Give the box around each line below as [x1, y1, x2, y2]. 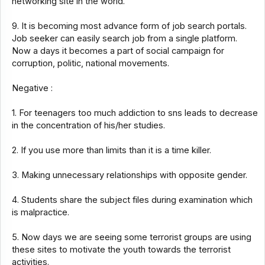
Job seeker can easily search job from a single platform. [11, 33, 237, 44]
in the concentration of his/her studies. [11, 120, 165, 131]
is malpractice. [11, 207, 69, 218]
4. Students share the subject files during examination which [11, 195, 253, 206]
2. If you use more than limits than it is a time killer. [11, 145, 211, 156]
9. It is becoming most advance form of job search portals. [11, 21, 247, 32]
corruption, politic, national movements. [11, 58, 169, 69]
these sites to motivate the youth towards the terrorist [11, 244, 231, 256]
